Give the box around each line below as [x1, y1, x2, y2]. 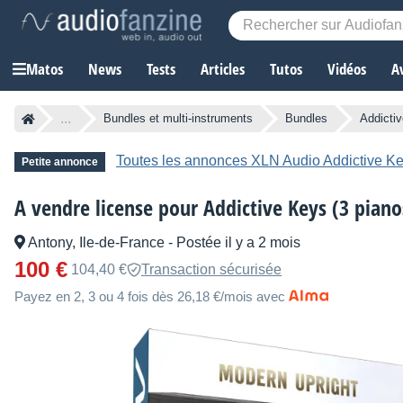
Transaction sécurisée [141, 262, 282, 278]
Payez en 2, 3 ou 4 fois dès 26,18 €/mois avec [14, 289, 285, 305]
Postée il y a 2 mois [176, 235, 300, 251]
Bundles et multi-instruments [103, 112, 253, 126]
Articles [201, 58, 245, 80]
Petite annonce [22, 156, 98, 169]
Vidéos [327, 58, 366, 80]
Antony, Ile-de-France [25, 235, 168, 251]
